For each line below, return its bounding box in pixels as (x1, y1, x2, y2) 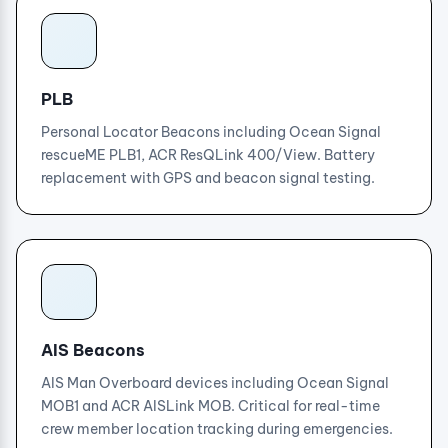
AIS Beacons (41, 340, 145, 360)
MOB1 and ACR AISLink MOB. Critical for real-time (41, 397, 380, 415)
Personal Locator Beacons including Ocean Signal (41, 123, 381, 141)
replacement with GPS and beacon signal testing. (41, 169, 375, 187)
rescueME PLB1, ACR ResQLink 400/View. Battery (41, 146, 375, 164)
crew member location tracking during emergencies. (41, 420, 393, 438)
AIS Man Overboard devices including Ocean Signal (41, 374, 389, 392)
